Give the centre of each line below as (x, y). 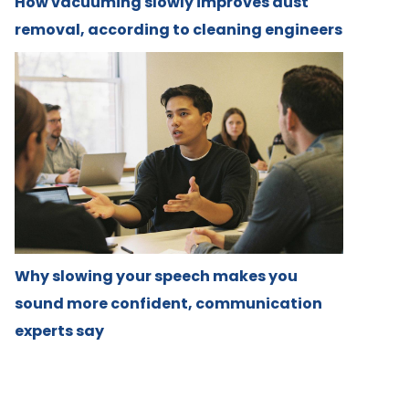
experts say (59, 330)
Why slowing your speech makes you (156, 276)
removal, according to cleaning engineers (178, 30)
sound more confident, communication (168, 303)
